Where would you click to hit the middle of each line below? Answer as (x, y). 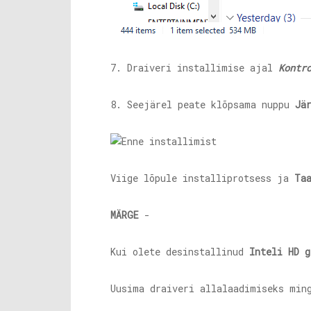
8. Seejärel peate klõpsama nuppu (203, 104)
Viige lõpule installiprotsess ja (202, 178)
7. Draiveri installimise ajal (194, 68)
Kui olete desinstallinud (180, 252)
